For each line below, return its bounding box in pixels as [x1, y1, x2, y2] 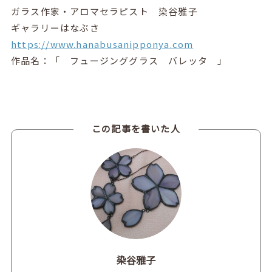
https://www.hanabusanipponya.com [10, 37, 194, 50]
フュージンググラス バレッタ [70, 53, 208, 67]
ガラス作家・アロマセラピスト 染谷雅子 [10, 4, 198, 18]
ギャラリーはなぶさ [10, 21, 109, 34]
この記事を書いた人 [92, 121, 180, 135]
